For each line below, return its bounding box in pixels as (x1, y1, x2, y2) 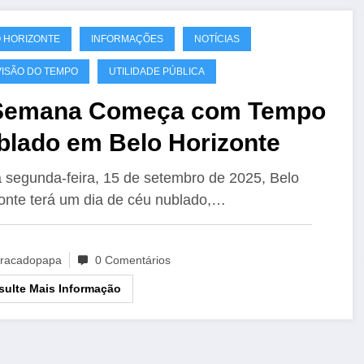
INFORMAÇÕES (90, 32, 163, 45)
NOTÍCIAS (193, 32, 240, 45)
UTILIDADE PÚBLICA (108, 65, 205, 77)
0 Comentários (94, 253, 171, 267)
